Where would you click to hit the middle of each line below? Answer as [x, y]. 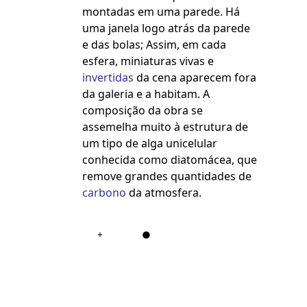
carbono [104, 193]
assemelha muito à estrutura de [165, 127]
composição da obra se [143, 111]
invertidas [108, 78]
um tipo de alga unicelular [150, 144]
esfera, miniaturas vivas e [148, 61]
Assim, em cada [186, 45]
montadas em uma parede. [152, 12]
